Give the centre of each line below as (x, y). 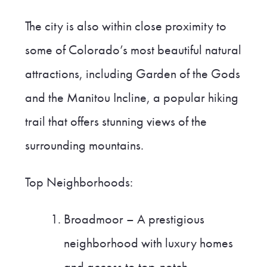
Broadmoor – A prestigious (134, 220)
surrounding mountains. (84, 146)
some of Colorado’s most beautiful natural (133, 50)
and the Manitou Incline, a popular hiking (131, 98)
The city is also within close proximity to (125, 27)
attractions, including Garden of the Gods (132, 74)
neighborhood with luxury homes (149, 243)
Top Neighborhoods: (79, 183)
